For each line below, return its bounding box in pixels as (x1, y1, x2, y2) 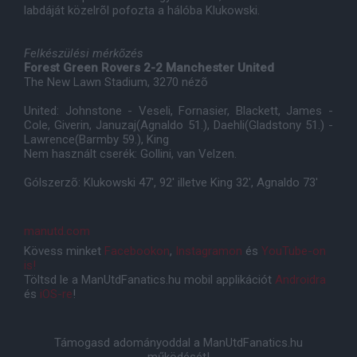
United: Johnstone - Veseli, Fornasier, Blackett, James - (24, 104, 333, 118)
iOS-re (40, 287, 73, 301)
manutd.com (24, 224, 90, 238)
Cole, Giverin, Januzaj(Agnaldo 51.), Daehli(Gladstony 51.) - (24, 118, 333, 132)
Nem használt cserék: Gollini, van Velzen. (24, 147, 237, 161)
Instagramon (175, 244, 242, 258)
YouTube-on (261, 244, 326, 258)
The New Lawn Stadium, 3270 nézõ (24, 75, 208, 89)
